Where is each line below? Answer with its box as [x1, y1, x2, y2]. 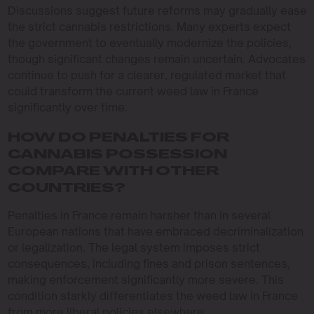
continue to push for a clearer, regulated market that [7, 68, 286, 82]
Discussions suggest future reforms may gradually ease [7, 4, 307, 18]
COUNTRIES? [7, 182, 125, 196]
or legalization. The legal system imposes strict [7, 240, 260, 254]
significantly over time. [7, 100, 128, 114]
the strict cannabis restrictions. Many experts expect [7, 20, 291, 34]
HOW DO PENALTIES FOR [7, 132, 229, 145]
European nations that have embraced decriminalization [7, 224, 303, 238]
